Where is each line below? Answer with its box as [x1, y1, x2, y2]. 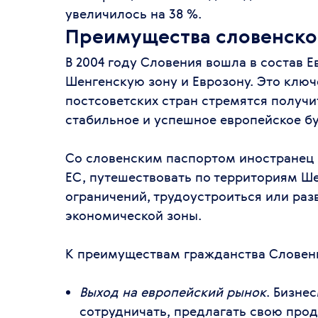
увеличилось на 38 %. [65, 4, 202, 22]
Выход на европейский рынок [79, 283, 266, 300]
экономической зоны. [65, 206, 202, 224]
